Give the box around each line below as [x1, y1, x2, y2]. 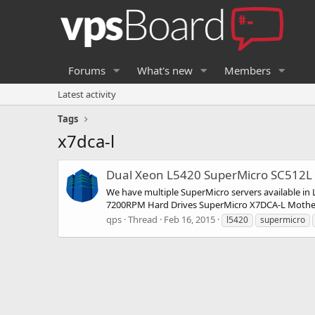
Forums [68, 63, 105, 77]
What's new [136, 63, 193, 77]
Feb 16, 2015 [164, 212, 215, 226]
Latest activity [58, 88, 116, 101]
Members [224, 63, 271, 77]
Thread [128, 212, 157, 226]
